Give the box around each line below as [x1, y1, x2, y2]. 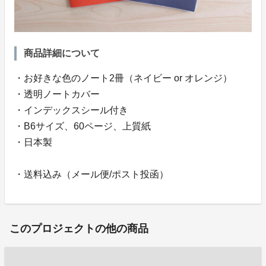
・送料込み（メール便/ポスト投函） [14, 169, 169, 179]
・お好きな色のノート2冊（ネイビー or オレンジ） [14, 72, 232, 83]
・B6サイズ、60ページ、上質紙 [14, 121, 151, 131]
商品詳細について [24, 47, 100, 58]
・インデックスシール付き [14, 104, 128, 115]
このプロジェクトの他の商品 [9, 222, 148, 235]
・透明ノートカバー [14, 88, 100, 99]
